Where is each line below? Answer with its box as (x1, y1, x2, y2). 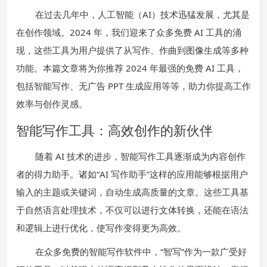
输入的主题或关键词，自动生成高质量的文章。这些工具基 (16, 185, 249, 198)
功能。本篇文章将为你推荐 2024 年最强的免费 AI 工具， (16, 61, 244, 74)
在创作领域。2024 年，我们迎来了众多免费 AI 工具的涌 (16, 26, 241, 38)
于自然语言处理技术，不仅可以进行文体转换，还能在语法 (16, 203, 249, 216)
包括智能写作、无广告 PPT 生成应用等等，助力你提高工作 (16, 79, 251, 92)
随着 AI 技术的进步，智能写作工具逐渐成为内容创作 (35, 150, 246, 162)
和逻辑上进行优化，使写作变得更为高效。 (16, 221, 186, 234)
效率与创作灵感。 (16, 97, 88, 110)
